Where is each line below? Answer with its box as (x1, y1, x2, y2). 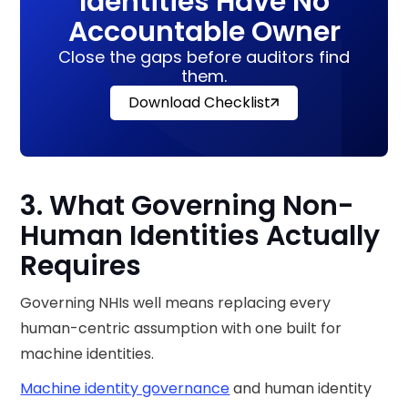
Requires (20, 246, 142, 285)
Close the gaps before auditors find (58, 45, 350, 68)
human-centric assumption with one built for (20, 317, 342, 339)
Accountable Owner (67, 12, 341, 51)
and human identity (229, 377, 372, 399)
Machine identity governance (20, 377, 230, 399)
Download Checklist (128, 91, 270, 113)
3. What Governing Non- (20, 186, 355, 225)
